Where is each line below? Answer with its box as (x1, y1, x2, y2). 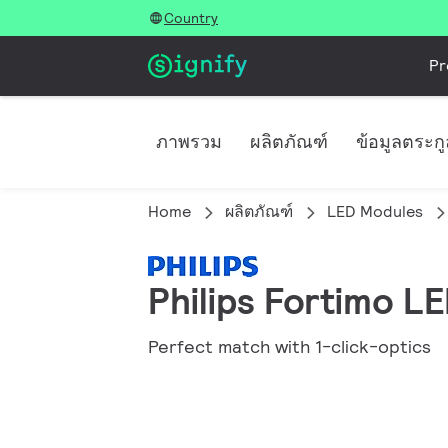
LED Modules (327, 201, 423, 222)
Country (164, 9, 218, 27)
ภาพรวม (156, 130, 222, 153)
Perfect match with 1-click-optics (148, 335, 431, 358)
